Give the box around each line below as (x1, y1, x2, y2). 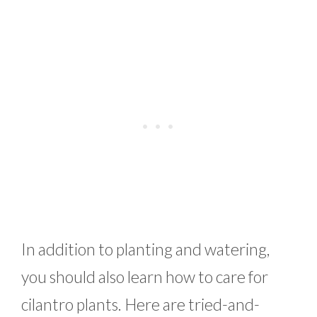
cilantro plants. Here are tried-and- (21, 294, 260, 314)
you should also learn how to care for (21, 266, 268, 287)
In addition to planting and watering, (21, 238, 270, 259)
